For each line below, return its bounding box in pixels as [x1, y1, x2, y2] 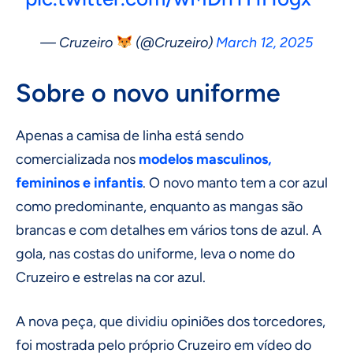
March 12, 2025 [215, 33, 313, 51]
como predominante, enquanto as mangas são [16, 197, 303, 215]
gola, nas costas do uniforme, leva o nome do [16, 244, 295, 262]
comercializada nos [16, 150, 139, 168]
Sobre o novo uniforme [16, 77, 281, 108]
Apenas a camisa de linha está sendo [16, 126, 243, 144]
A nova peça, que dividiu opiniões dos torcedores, [16, 312, 325, 330]
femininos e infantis [16, 173, 143, 191]
